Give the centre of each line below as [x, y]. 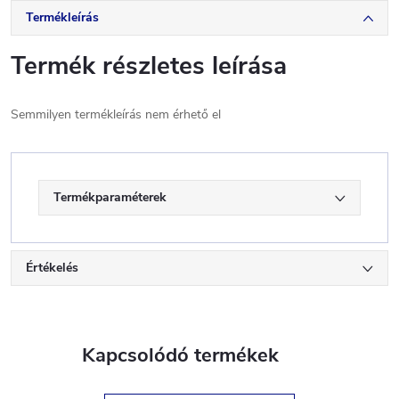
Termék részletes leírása [149, 66]
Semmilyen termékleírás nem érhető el [116, 114]
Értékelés [52, 268]
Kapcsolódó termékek [180, 355]
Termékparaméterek [110, 197]
